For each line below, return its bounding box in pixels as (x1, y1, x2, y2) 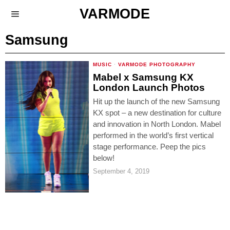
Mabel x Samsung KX (93, 72, 194, 83)
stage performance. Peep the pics (93, 142, 206, 151)
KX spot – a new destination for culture (93, 108, 222, 117)
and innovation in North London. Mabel (93, 120, 221, 128)
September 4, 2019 (93, 167, 150, 175)
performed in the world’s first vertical (93, 131, 214, 140)
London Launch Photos (93, 82, 205, 93)
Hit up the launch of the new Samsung (93, 97, 220, 106)
